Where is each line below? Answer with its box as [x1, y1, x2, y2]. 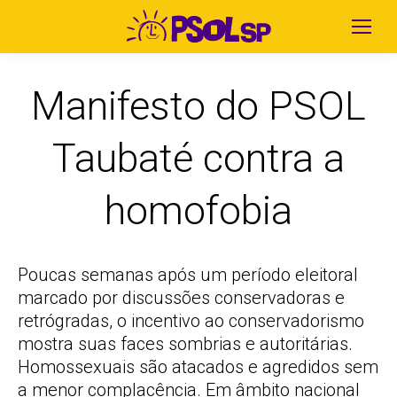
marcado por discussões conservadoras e [18, 287, 345, 308]
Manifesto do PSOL [31, 82, 366, 129]
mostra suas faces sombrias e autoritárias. [18, 333, 353, 354]
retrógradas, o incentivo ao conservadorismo [18, 310, 364, 331]
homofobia [105, 187, 292, 234]
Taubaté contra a [52, 135, 345, 182]
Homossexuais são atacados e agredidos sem [18, 356, 378, 378]
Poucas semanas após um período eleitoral [18, 264, 358, 285]
